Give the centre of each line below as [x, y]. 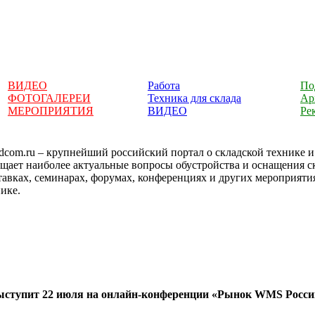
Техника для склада [194, 98]
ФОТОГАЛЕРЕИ [49, 98]
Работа [164, 85]
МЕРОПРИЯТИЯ [51, 111]
